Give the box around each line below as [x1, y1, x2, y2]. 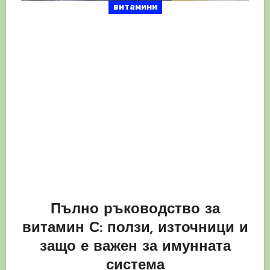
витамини [113, 2, 157, 13]
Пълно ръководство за [50, 202, 220, 218]
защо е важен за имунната [39, 240, 231, 255]
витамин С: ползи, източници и [22, 221, 248, 236]
